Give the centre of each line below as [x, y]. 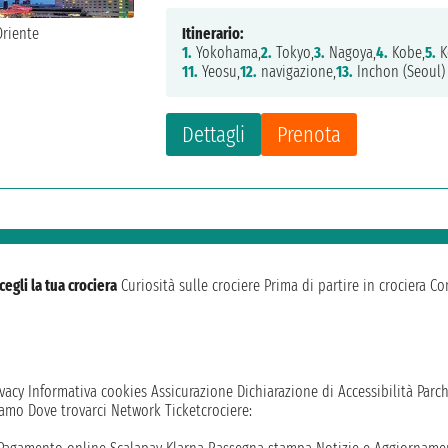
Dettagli [214, 135]
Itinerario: [213, 34]
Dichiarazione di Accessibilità [325, 392]
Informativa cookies [87, 392]
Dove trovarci [67, 411]
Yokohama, [227, 53]
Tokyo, [293, 53]
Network [136, 411]
